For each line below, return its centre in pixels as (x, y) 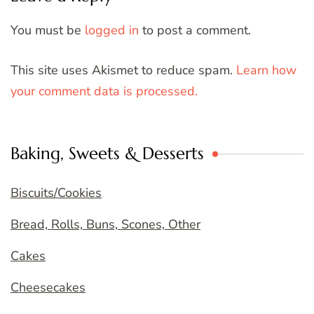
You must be (48, 30)
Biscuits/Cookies (56, 193)
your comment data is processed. (104, 91)
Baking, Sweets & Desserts (107, 154)
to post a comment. (195, 30)
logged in (112, 30)
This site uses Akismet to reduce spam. (123, 70)
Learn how (266, 70)
